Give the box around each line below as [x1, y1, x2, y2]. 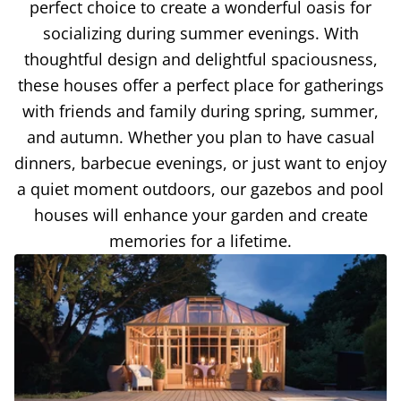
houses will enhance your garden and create [33, 203, 368, 226]
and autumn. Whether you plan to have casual [26, 125, 375, 148]
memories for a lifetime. [109, 229, 292, 252]
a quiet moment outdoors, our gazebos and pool [17, 177, 384, 200]
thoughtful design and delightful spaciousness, [23, 47, 378, 70]
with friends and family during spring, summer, [22, 99, 379, 122]
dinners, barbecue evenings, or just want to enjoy [14, 151, 387, 174]
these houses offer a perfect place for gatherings [17, 73, 384, 96]
